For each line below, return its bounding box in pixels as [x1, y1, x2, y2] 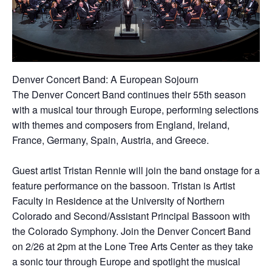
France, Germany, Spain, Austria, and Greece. [12, 132, 209, 147]
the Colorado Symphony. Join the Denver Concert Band [12, 223, 251, 238]
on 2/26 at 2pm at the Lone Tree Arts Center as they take [12, 239, 253, 253]
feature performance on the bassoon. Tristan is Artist [12, 178, 235, 192]
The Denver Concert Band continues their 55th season [12, 87, 246, 101]
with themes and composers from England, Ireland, [12, 117, 229, 132]
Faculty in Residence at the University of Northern [12, 193, 225, 208]
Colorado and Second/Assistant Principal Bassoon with [12, 208, 250, 223]
